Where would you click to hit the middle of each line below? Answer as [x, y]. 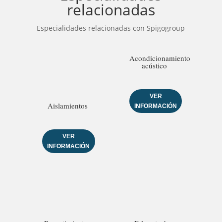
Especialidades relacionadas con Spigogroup [111, 28]
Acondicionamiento [160, 58]
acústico [155, 66]
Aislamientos [67, 105]
